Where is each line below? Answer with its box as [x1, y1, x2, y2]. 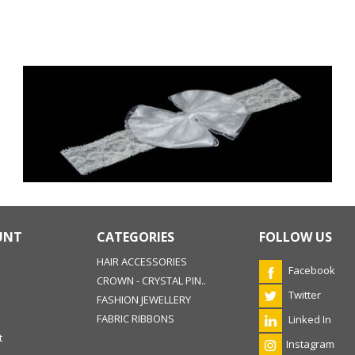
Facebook [285, 262, 335, 277]
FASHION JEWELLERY [96, 292, 191, 307]
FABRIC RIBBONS [96, 311, 174, 326]
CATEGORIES [96, 227, 174, 246]
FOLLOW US [258, 227, 332, 246]
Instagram [285, 336, 334, 351]
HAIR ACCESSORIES [96, 254, 187, 269]
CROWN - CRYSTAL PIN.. [96, 273, 206, 288]
